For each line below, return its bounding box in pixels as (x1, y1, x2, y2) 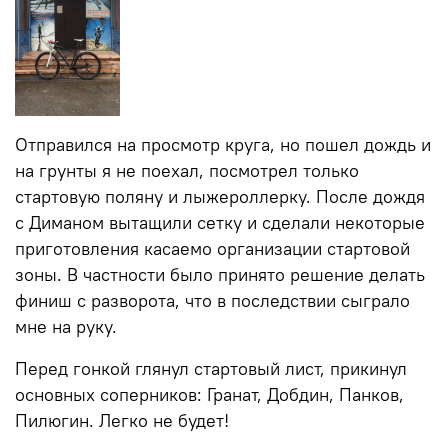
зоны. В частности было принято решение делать (15, 263, 425, 286)
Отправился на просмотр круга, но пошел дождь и (15, 133, 431, 156)
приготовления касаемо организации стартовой (15, 237, 410, 260)
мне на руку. (15, 315, 117, 338)
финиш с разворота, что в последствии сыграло (15, 289, 410, 312)
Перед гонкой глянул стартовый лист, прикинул (15, 357, 407, 380)
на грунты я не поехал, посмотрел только (15, 159, 359, 182)
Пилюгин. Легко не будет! (15, 409, 229, 432)
